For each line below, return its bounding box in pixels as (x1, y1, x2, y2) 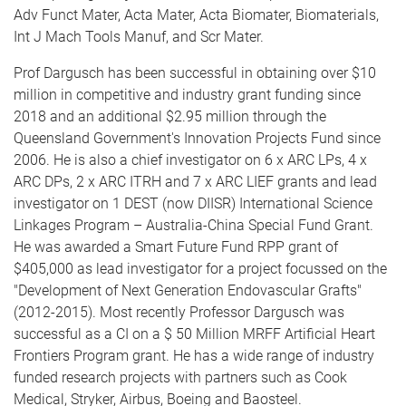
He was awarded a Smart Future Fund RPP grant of (14, 238, 338, 256)
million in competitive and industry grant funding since (14, 86, 361, 103)
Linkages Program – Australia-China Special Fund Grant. (14, 217, 373, 234)
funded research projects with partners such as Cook (14, 369, 347, 386)
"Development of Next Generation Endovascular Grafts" (14, 282, 362, 299)
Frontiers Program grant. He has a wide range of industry (14, 347, 374, 364)
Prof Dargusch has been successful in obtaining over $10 (14, 64, 376, 82)
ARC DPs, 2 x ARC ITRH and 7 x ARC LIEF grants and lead (14, 173, 377, 190)
